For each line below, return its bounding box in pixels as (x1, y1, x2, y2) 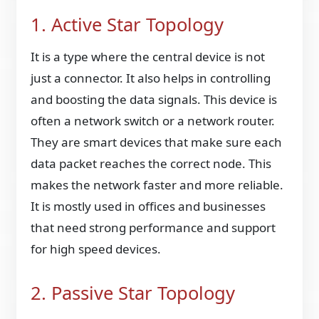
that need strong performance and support (31, 219, 276, 236)
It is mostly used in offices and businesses (31, 197, 266, 214)
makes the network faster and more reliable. (31, 176, 284, 193)
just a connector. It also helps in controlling (31, 69, 271, 86)
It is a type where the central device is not (31, 48, 266, 65)
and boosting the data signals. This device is (31, 90, 278, 108)
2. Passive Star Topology (31, 280, 236, 305)
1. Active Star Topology (31, 12, 224, 38)
